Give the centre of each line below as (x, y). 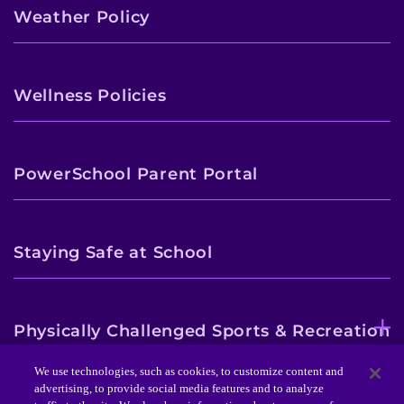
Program (53, 354)
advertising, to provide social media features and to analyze (179, 388)
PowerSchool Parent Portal (136, 174)
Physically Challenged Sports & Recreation (202, 331)
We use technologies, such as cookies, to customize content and (189, 371)
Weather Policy (82, 17)
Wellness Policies (90, 96)
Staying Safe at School (113, 252)
